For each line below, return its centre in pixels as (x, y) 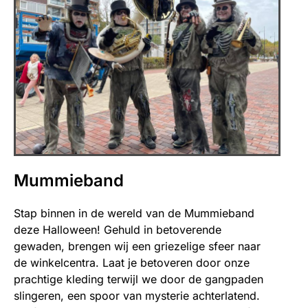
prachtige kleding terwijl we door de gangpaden (139, 279)
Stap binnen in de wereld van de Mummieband (134, 213)
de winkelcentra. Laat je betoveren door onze (132, 262)
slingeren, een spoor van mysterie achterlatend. (137, 295)
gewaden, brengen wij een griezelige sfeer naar (137, 246)
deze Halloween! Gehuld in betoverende (118, 229)
